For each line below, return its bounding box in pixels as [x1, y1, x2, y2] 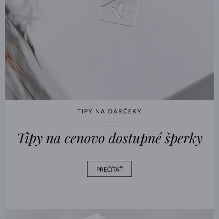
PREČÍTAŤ [96, 167, 123, 173]
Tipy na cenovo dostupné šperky [17, 128, 202, 147]
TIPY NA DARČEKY [77, 108, 142, 114]
